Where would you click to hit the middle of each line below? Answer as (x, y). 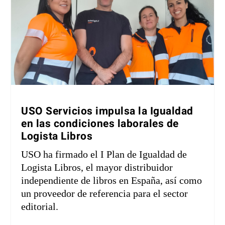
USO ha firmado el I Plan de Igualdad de (104, 154)
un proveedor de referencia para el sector (105, 194)
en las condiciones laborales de (100, 124)
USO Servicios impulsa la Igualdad (107, 111)
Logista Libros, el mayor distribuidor (97, 167)
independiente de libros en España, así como (112, 181)
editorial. (40, 207)
